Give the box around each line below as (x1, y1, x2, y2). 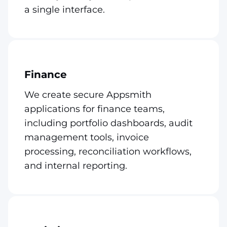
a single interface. (24, 4, 105, 15)
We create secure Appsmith (24, 89, 152, 100)
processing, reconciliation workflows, (24, 145, 192, 157)
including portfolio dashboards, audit (24, 117, 193, 129)
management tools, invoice (24, 131, 149, 143)
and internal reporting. (24, 160, 127, 171)
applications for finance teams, (24, 103, 165, 115)
